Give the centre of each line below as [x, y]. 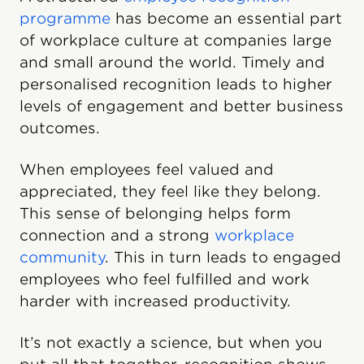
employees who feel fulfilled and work [165, 279]
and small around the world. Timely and [172, 62]
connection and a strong [117, 235]
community [62, 257]
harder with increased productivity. [155, 301]
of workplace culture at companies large [175, 40]
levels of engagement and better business [182, 106]
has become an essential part [226, 18]
